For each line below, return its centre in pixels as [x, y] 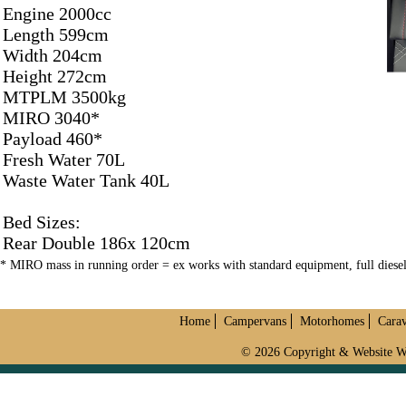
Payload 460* [53, 139]
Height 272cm [55, 76]
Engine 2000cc [57, 14]
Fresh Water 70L [64, 159]
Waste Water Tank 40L [86, 180]
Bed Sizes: [42, 222]
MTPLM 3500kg [64, 97]
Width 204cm [53, 55]
